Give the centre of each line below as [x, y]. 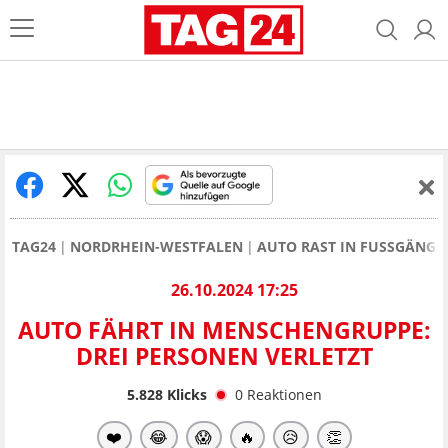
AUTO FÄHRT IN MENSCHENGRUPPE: [224, 330]
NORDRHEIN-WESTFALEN [156, 246]
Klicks [184, 394]
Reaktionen [284, 394]
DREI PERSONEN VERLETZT [224, 356]
